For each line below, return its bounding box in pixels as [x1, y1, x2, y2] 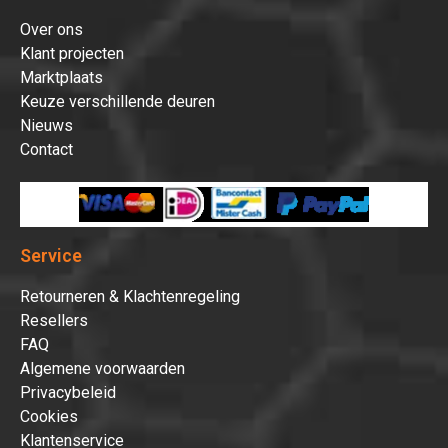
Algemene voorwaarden [20, 359, 185, 379]
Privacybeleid [20, 383, 116, 403]
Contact [20, 140, 73, 159]
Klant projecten [20, 44, 124, 63]
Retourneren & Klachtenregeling [20, 287, 240, 307]
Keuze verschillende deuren [20, 92, 215, 111]
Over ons [20, 20, 83, 39]
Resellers [20, 311, 88, 331]
